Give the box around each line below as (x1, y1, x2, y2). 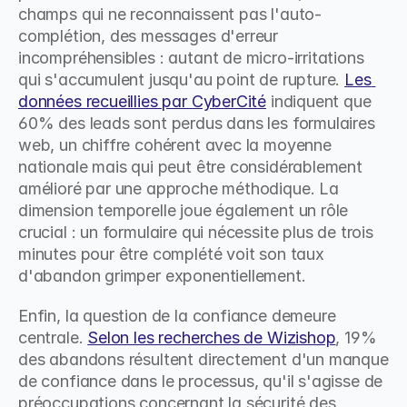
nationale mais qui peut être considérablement (18, 157, 362, 176)
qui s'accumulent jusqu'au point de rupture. (18, 70, 345, 89)
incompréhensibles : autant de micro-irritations (18, 48, 364, 67)
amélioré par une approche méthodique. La (18, 179, 339, 198)
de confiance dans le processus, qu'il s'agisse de (18, 372, 383, 391)
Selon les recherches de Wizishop (87, 328, 336, 347)
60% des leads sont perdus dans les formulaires (18, 114, 375, 133)
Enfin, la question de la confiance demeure (18, 306, 336, 325)
